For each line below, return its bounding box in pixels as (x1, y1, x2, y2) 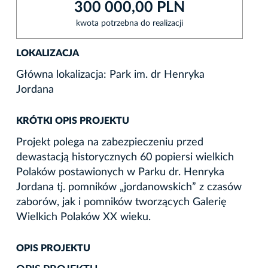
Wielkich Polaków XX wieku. (16, 211, 151, 223)
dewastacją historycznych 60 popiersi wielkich (16, 151, 234, 163)
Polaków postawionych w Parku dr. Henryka (16, 166, 224, 178)
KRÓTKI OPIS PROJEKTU (16, 115, 129, 126)
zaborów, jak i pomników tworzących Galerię (16, 196, 227, 208)
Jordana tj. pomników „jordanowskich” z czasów (16, 181, 242, 193)
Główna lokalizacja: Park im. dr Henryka (16, 69, 205, 80)
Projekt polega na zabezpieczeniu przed (16, 136, 203, 148)
